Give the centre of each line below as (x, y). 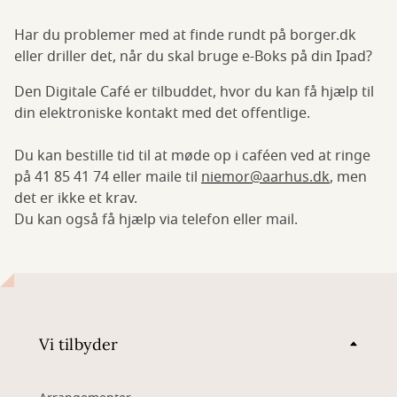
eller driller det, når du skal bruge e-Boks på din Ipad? (193, 57)
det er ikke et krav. (76, 199)
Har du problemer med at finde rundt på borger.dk (185, 36)
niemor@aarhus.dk (265, 178)
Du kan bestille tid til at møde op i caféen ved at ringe (192, 156)
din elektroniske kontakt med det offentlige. (162, 114)
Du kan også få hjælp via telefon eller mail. (156, 220)
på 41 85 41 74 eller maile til (108, 178)
